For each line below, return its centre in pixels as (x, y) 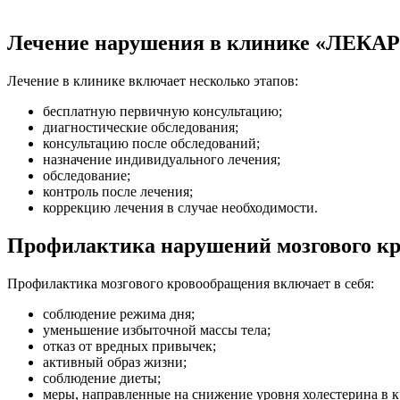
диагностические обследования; (141, 127)
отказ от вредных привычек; (129, 346)
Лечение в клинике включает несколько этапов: (153, 80)
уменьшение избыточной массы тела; (157, 329)
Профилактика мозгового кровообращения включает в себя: (191, 283)
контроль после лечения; (118, 191)
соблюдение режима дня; (119, 313)
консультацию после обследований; (151, 143)
